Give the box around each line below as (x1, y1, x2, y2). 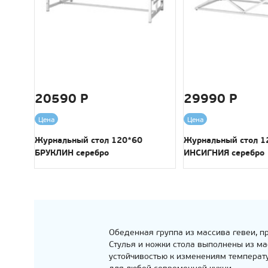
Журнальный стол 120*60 (35, 134, 142, 145)
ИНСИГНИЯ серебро (184, 147, 264, 158)
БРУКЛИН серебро (35, 147, 109, 158)
